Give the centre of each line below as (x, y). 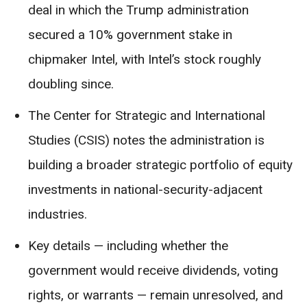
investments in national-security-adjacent (145, 190)
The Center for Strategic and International (147, 116)
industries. (58, 214)
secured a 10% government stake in (130, 35)
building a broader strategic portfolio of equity (160, 165)
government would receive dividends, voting (153, 271)
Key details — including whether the (128, 246)
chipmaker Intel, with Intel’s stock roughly (145, 60)
